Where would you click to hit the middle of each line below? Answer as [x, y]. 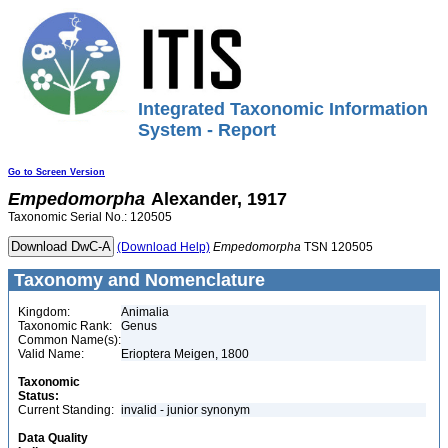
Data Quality [53, 438]
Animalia [145, 312]
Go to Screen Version [56, 172]
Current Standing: [66, 410]
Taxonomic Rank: [65, 326]
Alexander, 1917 [219, 199]
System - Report [207, 130]
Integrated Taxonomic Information [283, 109]
